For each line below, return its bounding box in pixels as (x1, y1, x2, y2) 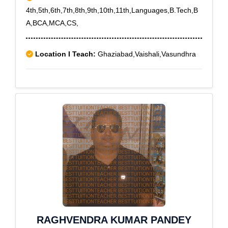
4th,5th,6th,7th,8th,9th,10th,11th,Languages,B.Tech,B (26, 6, 198, 14)
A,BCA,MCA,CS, (26, 19, 78, 27)
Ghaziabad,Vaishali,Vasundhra (96, 50, 196, 58)
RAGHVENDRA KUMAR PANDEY (37, 214, 191, 225)
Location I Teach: (35, 50, 96, 58)
